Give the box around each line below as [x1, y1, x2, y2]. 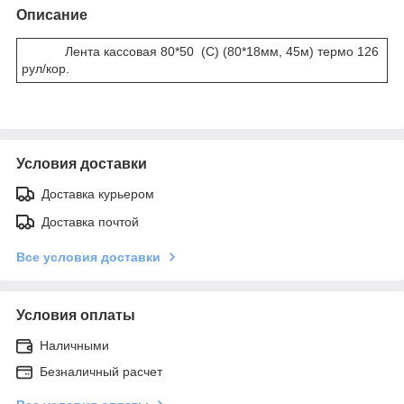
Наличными [40, 337, 109, 353]
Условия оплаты [16, 307, 135, 323]
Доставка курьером [41, 186, 154, 201]
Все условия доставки [16, 249, 161, 264]
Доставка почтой [41, 214, 139, 229]
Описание [16, 6, 87, 23]
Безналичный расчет [40, 363, 162, 379]
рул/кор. [22, 60, 69, 76]
